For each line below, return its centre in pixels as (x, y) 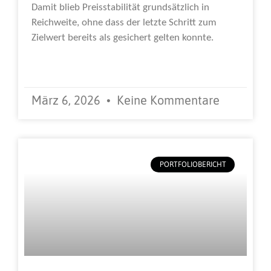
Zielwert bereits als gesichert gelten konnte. (122, 38)
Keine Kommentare (167, 100)
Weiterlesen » (60, 61)
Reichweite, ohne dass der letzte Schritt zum (124, 22)
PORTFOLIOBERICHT (193, 165)
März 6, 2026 (67, 100)
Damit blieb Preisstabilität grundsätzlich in (120, 7)
